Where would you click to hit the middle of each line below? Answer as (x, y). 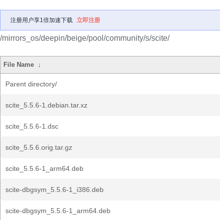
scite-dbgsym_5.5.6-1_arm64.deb (58, 211)
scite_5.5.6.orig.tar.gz (39, 147)
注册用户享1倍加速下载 (41, 20)
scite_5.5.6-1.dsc (32, 126)
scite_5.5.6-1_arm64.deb (44, 168)
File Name (19, 65)
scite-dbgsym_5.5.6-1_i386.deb (55, 190)
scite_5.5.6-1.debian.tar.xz (46, 105)
